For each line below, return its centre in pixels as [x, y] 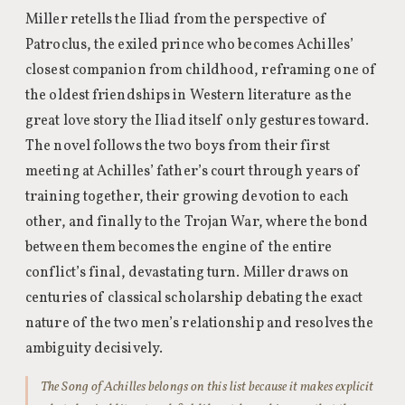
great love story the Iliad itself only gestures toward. [198, 121]
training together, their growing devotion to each [187, 197]
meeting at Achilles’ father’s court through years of [193, 172]
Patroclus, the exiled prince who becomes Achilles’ [190, 45]
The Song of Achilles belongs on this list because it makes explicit [207, 387]
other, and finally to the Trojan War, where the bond [197, 222]
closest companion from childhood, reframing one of [202, 71]
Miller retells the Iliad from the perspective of [176, 20]
